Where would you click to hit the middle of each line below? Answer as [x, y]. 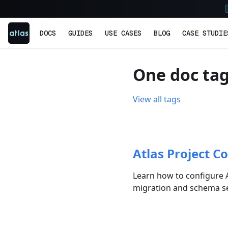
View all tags [157, 99]
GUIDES [80, 33]
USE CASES [123, 33]
